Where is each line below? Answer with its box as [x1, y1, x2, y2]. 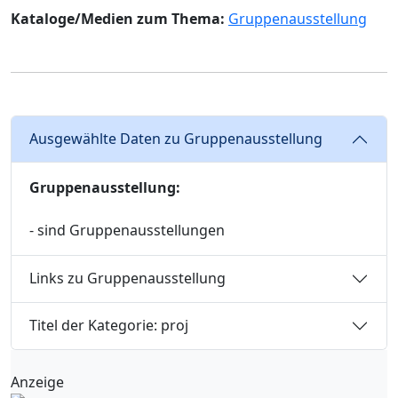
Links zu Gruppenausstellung [29, 268, 226, 289]
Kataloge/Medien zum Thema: [11, 8, 225, 28]
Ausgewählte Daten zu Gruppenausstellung [29, 129, 322, 149]
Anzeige [11, 371, 64, 392]
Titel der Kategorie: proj [29, 315, 188, 336]
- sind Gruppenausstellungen [29, 219, 225, 240]
